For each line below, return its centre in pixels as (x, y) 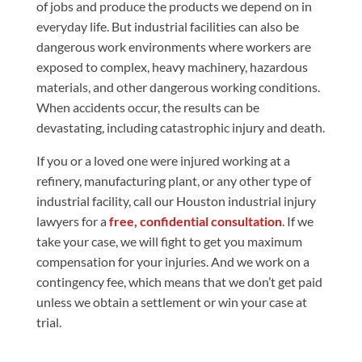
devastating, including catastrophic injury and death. (180, 127)
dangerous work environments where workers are (173, 46)
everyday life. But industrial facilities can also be (167, 26)
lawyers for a (72, 221)
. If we (297, 221)
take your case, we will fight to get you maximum (169, 241)
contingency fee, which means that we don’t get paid (179, 282)
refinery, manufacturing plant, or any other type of (173, 181)
